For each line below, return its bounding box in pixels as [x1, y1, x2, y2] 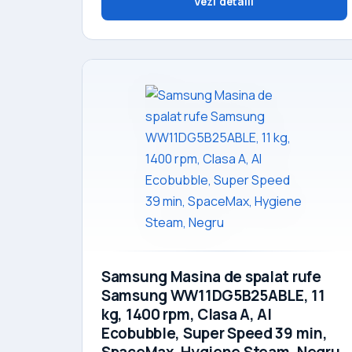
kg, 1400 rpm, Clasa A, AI [101, 303, 272, 324]
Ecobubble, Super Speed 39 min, [101, 322, 328, 343]
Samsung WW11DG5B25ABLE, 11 [101, 284, 325, 306]
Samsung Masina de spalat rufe [101, 266, 321, 287]
